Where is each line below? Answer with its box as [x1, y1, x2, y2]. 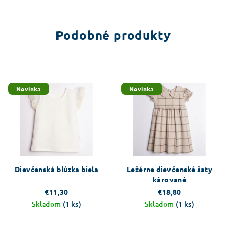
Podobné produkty [55, 27, 171, 43]
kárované [152, 174, 187, 184]
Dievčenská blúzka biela [14, 164, 99, 174]
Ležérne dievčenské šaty [126, 164, 213, 174]
